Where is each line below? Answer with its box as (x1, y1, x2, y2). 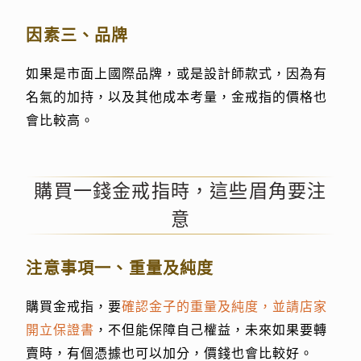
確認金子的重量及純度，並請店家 (122, 300, 328, 314)
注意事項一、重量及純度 (26, 259, 214, 278)
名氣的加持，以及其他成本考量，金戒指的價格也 (26, 90, 328, 105)
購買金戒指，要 (26, 300, 122, 314)
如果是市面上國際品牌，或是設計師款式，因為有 (26, 67, 328, 81)
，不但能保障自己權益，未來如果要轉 (94, 323, 328, 338)
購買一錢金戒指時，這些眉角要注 (34, 181, 327, 202)
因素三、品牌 (26, 27, 129, 45)
